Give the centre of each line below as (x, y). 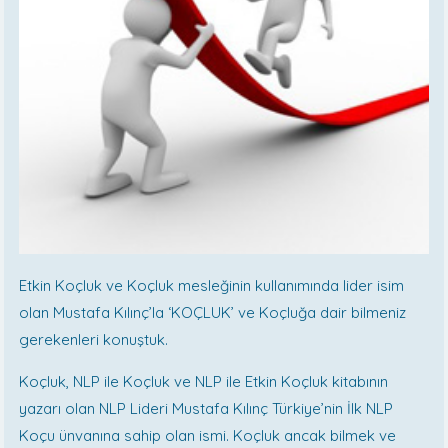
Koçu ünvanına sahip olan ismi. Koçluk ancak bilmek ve (208, 436)
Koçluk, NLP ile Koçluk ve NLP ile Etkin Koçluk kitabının (204, 382)
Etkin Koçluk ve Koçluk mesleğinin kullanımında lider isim (212, 286)
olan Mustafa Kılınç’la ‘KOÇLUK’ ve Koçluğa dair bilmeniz (213, 313)
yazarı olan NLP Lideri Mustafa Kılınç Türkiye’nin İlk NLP (206, 409)
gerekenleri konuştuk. (94, 340)
